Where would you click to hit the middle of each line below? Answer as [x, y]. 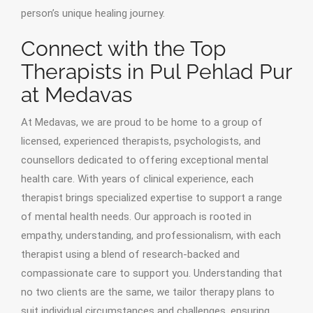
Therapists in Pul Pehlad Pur [156, 72]
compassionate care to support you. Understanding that [152, 273]
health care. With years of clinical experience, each [137, 179]
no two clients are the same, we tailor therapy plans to [148, 292]
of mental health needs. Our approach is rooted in [136, 217]
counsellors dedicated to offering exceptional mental [145, 160]
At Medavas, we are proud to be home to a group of [142, 122]
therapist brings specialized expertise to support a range [152, 198]
